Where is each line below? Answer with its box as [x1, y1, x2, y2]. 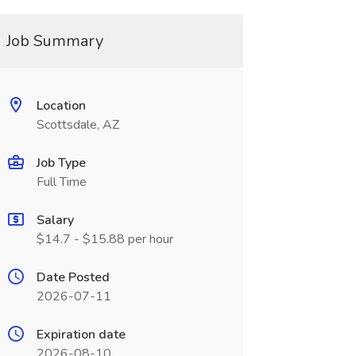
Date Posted [36, 269, 110, 286]
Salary [36, 211, 74, 229]
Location [36, 97, 86, 114]
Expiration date [36, 326, 126, 343]
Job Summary [6, 30, 103, 52]
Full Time [36, 173, 87, 191]
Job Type [36, 154, 86, 172]
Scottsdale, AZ [36, 116, 119, 133]
